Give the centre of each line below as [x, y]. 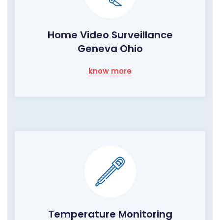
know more [110, 71]
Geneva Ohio [110, 48]
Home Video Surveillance [110, 35]
